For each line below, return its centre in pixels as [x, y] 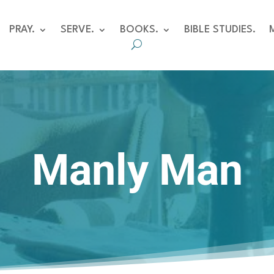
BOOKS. [139, 30]
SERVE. [77, 30]
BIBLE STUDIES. [220, 30]
